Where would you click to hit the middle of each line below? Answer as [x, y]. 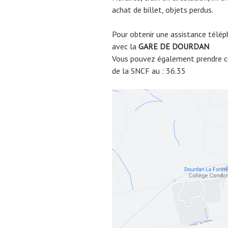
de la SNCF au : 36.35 [149, 71]
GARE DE [155, 47]
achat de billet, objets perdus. [163, 10]
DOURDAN [191, 47]
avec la [125, 47]
